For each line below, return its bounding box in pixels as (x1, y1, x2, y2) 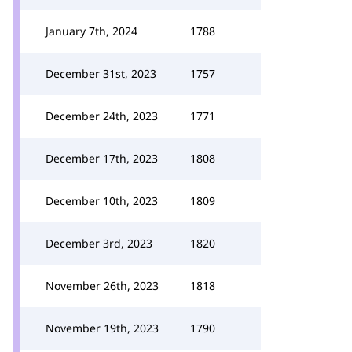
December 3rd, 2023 (46, 236, 152, 251)
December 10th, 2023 (46, 193, 158, 208)
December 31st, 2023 (46, 66, 156, 81)
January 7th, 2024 (46, 24, 137, 38)
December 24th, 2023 (46, 108, 158, 123)
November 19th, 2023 (46, 321, 159, 335)
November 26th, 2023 (46, 278, 159, 293)
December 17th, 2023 (46, 151, 158, 166)
